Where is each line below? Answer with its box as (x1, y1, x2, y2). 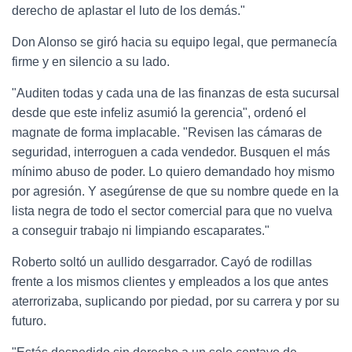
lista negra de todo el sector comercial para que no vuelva (12, 203, 332, 218)
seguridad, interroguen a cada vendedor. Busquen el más (12, 145, 330, 159)
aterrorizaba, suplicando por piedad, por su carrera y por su (12, 294, 339, 308)
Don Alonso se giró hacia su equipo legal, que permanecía (12, 35, 337, 49)
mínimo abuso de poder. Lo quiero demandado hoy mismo (12, 164, 335, 178)
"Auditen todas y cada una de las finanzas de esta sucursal (12, 86, 339, 100)
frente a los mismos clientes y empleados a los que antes (12, 274, 328, 288)
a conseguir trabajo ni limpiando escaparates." (12, 223, 269, 237)
